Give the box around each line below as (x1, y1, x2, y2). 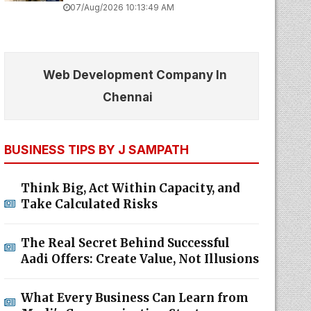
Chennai (103, 90, 153, 104)
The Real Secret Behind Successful (20, 235, 230, 251)
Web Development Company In (42, 68, 227, 82)
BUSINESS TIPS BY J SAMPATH (3, 142, 189, 157)
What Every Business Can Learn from (20, 290, 249, 305)
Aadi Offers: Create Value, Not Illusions (20, 251, 259, 267)
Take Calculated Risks (20, 196, 158, 212)
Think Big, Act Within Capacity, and (20, 180, 240, 196)
